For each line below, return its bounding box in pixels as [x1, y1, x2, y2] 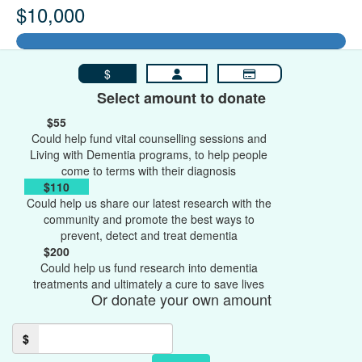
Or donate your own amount [90, 288, 271, 309]
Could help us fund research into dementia [40, 259, 258, 276]
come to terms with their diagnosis [61, 162, 236, 179]
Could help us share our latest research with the [26, 195, 271, 211]
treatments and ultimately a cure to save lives [33, 276, 264, 292]
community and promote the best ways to [43, 211, 255, 227]
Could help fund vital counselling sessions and [31, 130, 267, 146]
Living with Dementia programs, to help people [30, 146, 267, 162]
